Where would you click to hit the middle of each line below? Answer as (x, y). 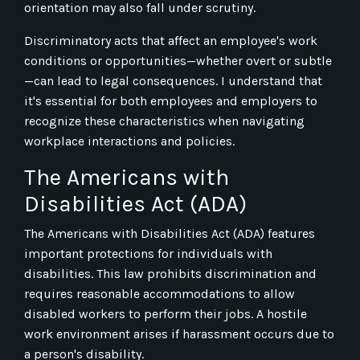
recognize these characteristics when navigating (164, 121)
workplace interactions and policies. (129, 141)
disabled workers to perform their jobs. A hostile (166, 313)
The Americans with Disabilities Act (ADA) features (170, 233)
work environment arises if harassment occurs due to (179, 333)
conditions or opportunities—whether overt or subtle (178, 60)
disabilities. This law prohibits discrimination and (170, 273)
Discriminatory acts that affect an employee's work (171, 40)
